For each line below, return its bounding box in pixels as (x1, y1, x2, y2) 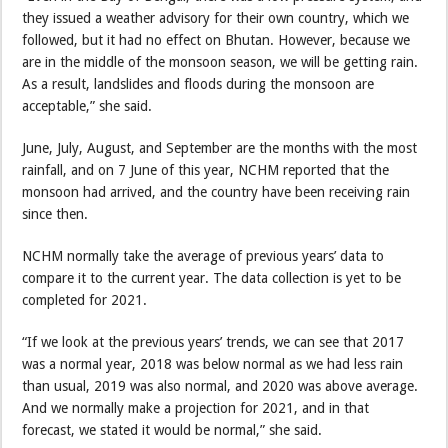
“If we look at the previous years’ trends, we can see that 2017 (22, 333, 405, 350)
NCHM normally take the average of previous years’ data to (22, 247, 385, 264)
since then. (22, 205, 89, 222)
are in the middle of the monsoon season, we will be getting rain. (22, 53, 419, 70)
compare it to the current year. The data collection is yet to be (22, 269, 402, 286)
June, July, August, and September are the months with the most (22, 139, 418, 156)
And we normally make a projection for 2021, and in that (22, 399, 370, 416)
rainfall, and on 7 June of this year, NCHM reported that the (22, 161, 390, 178)
